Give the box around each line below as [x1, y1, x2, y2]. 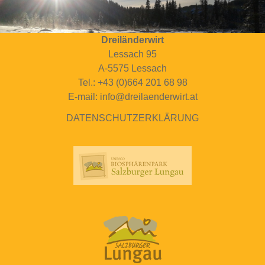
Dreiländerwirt [101, 34, 164, 45]
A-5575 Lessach [98, 63, 167, 73]
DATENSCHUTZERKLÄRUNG [66, 112, 199, 123]
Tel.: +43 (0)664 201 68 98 [77, 77, 188, 88]
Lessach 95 [108, 49, 157, 59]
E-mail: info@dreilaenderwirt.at [67, 91, 198, 102]
